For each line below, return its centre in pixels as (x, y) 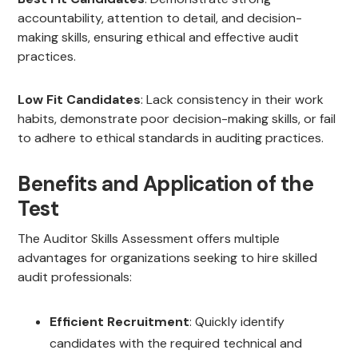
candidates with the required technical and (176, 344)
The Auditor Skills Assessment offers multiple (149, 239)
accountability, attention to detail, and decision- (160, 18)
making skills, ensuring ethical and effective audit (159, 38)
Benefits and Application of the (166, 184)
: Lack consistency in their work (233, 100)
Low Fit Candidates (80, 100)
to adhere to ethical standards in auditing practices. (171, 138)
